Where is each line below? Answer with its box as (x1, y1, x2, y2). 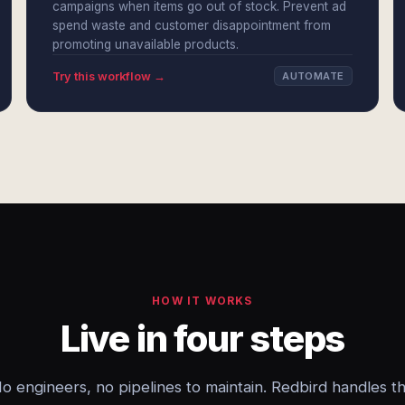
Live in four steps (60, 316, 345, 361)
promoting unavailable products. (52, 37, 240, 52)
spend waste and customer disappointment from (52, 18, 332, 33)
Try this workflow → (52, 69, 166, 83)
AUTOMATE (282, 70, 344, 82)
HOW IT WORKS (152, 294, 253, 307)
